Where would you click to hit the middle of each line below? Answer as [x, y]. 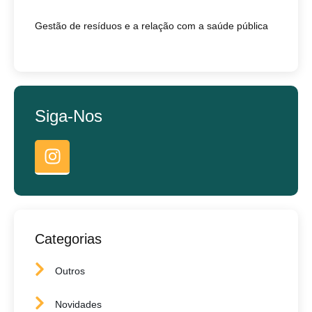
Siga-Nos [69, 116]
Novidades [78, 305]
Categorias [68, 239]
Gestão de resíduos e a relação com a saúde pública [151, 26]
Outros [70, 271]
